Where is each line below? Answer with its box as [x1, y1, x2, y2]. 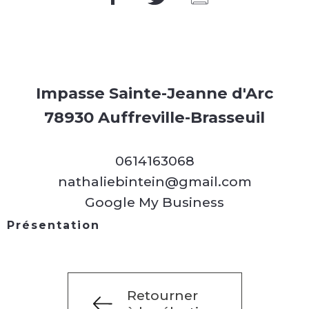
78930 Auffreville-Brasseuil [44, 108, 265, 128]
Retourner [126, 287, 198, 304]
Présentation [7, 219, 100, 232]
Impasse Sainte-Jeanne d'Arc [35, 83, 274, 103]
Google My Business [85, 194, 224, 211]
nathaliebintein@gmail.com [57, 173, 252, 190]
